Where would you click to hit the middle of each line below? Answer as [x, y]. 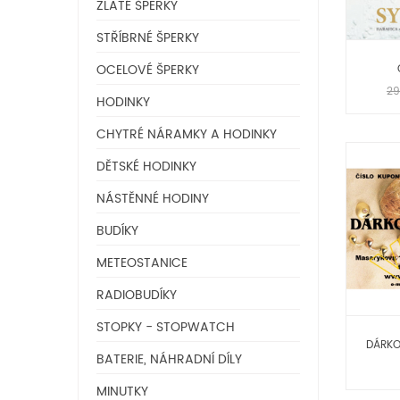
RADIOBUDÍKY [137, 295]
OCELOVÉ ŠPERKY [148, 70]
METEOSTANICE [142, 263]
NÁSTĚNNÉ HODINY [153, 199]
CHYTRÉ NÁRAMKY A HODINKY [187, 134]
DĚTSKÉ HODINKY [146, 167]
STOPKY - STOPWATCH [166, 327]
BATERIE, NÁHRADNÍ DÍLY [169, 359]
